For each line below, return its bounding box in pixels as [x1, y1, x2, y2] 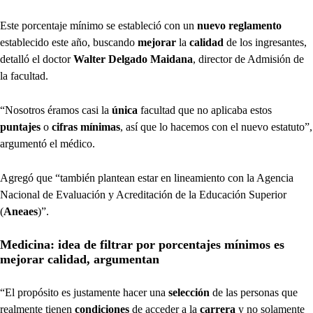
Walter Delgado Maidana [71, 53, 193, 65]
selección [166, 286, 210, 298]
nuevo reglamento [197, 20, 282, 31]
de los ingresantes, [226, 36, 307, 48]
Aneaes [3, 205, 38, 217]
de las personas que [210, 286, 298, 298]
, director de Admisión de [193, 53, 304, 65]
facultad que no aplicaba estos [140, 104, 272, 116]
